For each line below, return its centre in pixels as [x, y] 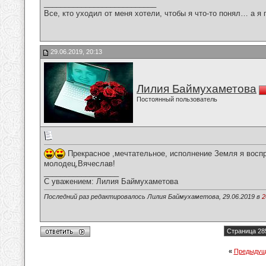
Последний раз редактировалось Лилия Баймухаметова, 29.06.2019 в [153, 197]
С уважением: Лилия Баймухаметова [111, 182]
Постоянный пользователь [177, 99]
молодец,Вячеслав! [80, 164]
